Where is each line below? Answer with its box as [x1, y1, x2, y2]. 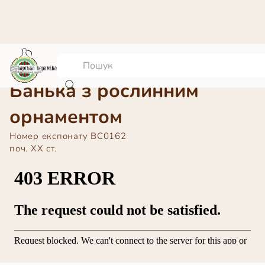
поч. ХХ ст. [9, 143, 57, 154]
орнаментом [9, 104, 122, 130]
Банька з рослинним [9, 78, 199, 104]
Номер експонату [9, 130, 91, 142]
